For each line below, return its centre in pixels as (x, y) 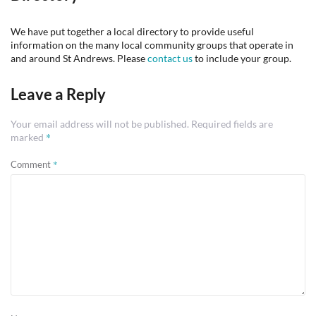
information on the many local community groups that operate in (152, 45)
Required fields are (232, 124)
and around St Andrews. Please (79, 58)
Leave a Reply (58, 94)
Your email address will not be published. (100, 124)
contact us (170, 58)
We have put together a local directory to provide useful (132, 31)
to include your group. (242, 58)
